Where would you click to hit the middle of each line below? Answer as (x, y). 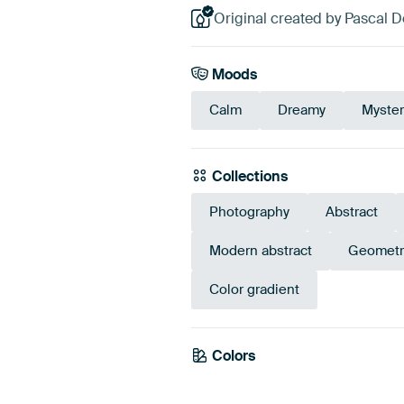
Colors (232, 356)
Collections (248, 177)
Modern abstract (261, 251)
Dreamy (302, 110)
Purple (254, 357)
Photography (249, 212)
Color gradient (254, 290)
